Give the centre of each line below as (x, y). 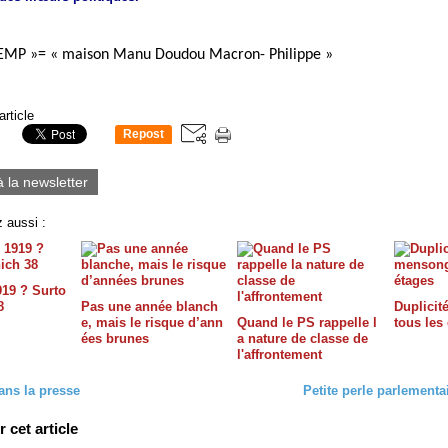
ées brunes (114, 339)
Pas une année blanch (149, 307)
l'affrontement (279, 355)
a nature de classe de (302, 339)
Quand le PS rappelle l (307, 323)
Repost (143, 134)
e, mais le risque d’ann (151, 323)
